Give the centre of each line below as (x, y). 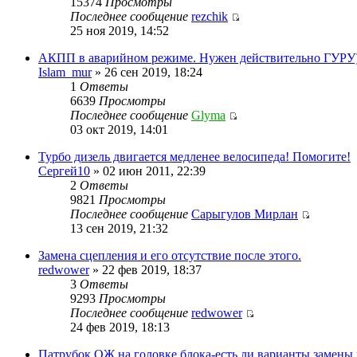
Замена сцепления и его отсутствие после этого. (170, 255)
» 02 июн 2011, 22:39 (148, 171)
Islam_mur (65, 72)
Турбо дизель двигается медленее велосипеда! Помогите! (194, 156)
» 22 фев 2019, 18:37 (145, 269)
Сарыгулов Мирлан (245, 214)
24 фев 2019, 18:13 (120, 327)
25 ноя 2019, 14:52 (120, 30)
